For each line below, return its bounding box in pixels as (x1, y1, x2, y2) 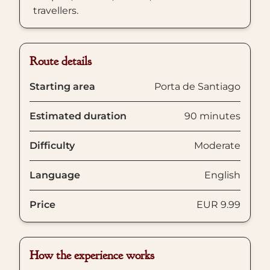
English (204, 169, 240, 181)
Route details (30, 54, 92, 69)
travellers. (33, 5, 78, 16)
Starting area (30, 81, 95, 92)
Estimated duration (30, 110, 127, 122)
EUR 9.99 (196, 199, 240, 210)
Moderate (194, 140, 240, 151)
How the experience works (30, 248, 154, 263)
